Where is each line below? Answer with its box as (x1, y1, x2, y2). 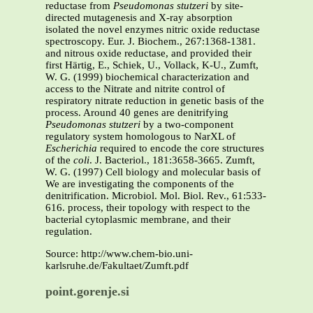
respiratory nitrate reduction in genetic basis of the (45, 95, 264, 107)
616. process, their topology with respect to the (45, 202, 250, 214)
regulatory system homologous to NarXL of (45, 131, 235, 143)
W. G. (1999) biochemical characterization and (45, 71, 249, 83)
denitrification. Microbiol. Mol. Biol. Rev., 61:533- (45, 190, 266, 202)
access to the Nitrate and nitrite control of (45, 83, 225, 95)
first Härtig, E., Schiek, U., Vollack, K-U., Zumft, (45, 59, 259, 71)
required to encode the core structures (100, 143, 264, 154)
